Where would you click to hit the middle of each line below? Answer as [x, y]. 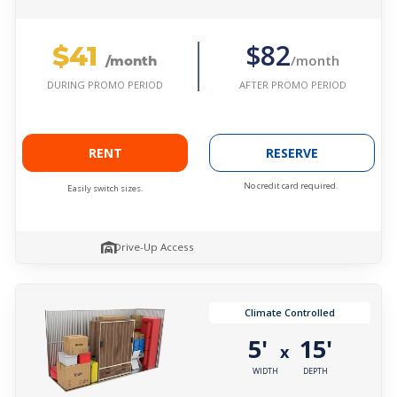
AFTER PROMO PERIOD [292, 84]
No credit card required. [291, 186]
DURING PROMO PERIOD [105, 85]
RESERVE [292, 153]
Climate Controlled [290, 313]
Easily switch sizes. [105, 189]
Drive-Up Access [154, 247]
